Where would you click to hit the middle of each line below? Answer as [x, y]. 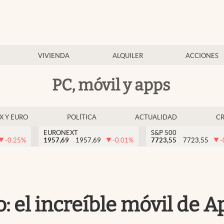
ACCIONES [202, 56]
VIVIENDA [54, 56]
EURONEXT [61, 133]
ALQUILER [127, 56]
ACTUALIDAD [156, 117]
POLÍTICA [81, 117]
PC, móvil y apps [111, 85]
